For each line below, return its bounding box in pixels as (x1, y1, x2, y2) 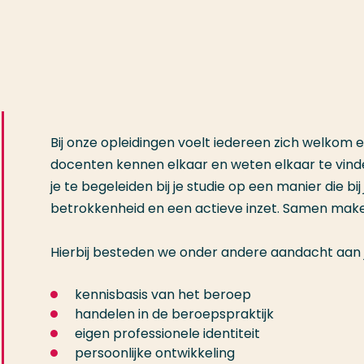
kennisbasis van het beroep (75, 285, 251, 305)
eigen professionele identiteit (75, 324, 260, 344)
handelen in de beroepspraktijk (75, 305, 274, 324)
